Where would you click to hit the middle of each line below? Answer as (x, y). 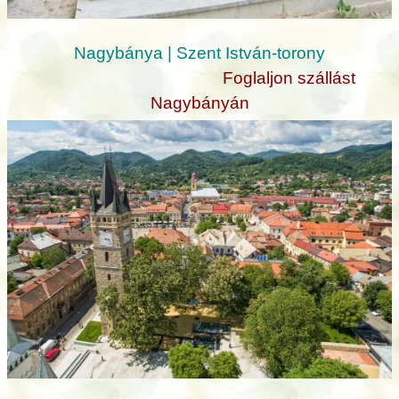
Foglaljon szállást (289, 78)
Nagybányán (199, 103)
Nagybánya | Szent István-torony (199, 53)
